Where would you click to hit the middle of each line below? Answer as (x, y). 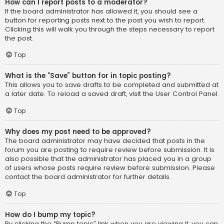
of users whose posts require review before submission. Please (110, 168)
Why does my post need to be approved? (78, 132)
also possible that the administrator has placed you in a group (108, 159)
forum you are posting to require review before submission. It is (110, 150)
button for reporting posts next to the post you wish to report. (105, 20)
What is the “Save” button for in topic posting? (88, 76)
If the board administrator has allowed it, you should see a (101, 11)
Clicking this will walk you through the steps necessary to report (110, 29)
